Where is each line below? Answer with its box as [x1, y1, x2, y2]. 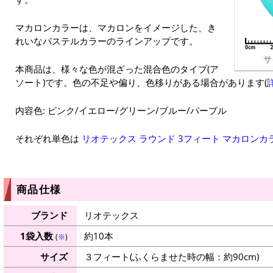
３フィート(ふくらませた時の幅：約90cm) [83, 250, 259, 263]
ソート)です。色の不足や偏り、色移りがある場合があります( [15, 76, 267, 89]
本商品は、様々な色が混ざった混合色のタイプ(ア [15, 63, 219, 76]
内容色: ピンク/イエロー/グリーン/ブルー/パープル [15, 104, 227, 117]
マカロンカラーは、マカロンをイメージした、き [15, 21, 216, 34]
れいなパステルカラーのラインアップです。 [15, 35, 198, 48]
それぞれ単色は [15, 132, 82, 145]
